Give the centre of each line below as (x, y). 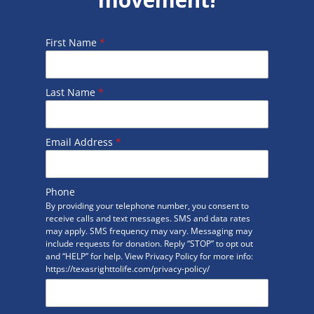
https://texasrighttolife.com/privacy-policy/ (127, 269)
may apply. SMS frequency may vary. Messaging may (149, 231)
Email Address (80, 142)
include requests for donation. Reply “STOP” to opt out (149, 244)
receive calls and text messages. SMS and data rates (148, 219)
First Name (72, 43)
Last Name (71, 93)
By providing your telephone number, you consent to (147, 206)
